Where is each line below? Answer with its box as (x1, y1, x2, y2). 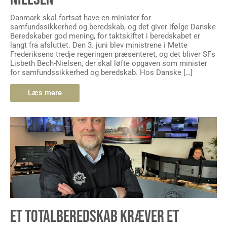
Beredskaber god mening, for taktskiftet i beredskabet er (10, 31, 200, 41)
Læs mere (28, 88, 62, 98)
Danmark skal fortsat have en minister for (10, 13, 151, 22)
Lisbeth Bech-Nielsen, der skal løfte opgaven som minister (10, 58, 207, 68)
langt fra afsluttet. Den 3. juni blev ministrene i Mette (10, 40, 187, 50)
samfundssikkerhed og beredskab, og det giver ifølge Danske (10, 22, 216, 31)
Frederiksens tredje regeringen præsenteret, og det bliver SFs (10, 49, 215, 59)
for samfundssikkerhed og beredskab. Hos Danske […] (10, 67, 193, 77)
